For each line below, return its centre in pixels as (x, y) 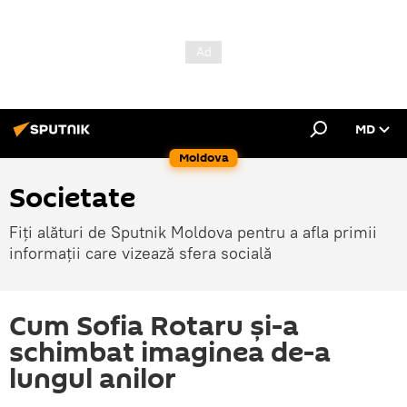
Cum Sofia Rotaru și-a (154, 327)
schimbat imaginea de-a (170, 353)
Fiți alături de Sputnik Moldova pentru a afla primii (193, 232)
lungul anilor (93, 379)
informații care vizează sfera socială (140, 253)
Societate (72, 199)
